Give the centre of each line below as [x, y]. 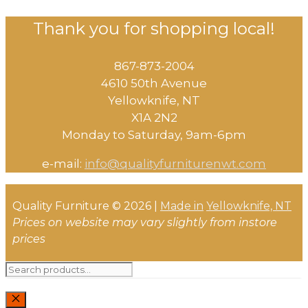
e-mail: [63, 164]
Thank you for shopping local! [154, 29]
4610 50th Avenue [154, 84]
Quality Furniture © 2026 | [86, 206]
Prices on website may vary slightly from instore [145, 223]
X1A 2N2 [154, 118]
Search [24, 269]
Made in [182, 206]
